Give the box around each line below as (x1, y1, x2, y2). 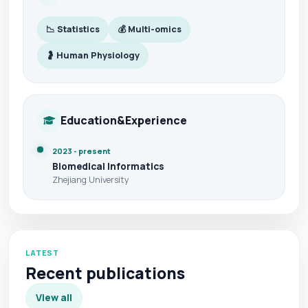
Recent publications (25, 263, 185, 284)
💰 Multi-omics (118, 23, 181, 35)
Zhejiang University (52, 174, 129, 186)
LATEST (25, 247, 60, 258)
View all (36, 291, 72, 304)
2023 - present (52, 146, 111, 156)
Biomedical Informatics (52, 160, 164, 173)
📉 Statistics (46, 23, 100, 35)
